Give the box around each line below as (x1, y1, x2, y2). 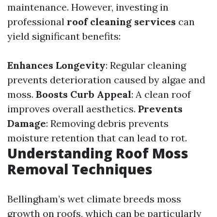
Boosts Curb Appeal (36, 88, 131, 100)
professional (7, 15, 67, 28)
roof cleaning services (67, 15, 176, 28)
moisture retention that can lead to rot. (7, 132, 187, 144)
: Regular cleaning (106, 59, 186, 71)
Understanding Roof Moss (7, 144, 188, 162)
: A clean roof (131, 88, 191, 100)
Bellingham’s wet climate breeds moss (7, 193, 181, 205)
